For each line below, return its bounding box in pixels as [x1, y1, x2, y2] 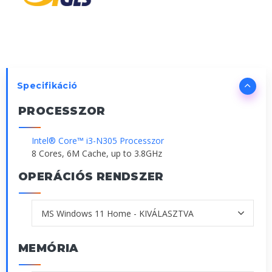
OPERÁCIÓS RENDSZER [18, 170, 164, 184]
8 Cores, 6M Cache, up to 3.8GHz [32, 148, 162, 160]
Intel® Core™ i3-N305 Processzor [32, 135, 164, 147]
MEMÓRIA [18, 242, 79, 256]
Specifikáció [17, 80, 78, 92]
